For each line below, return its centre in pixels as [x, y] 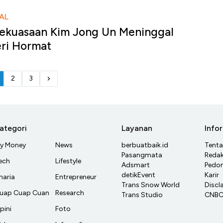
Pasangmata [142, 155]
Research [70, 193]
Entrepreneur [76, 177]
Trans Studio [142, 195]
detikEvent [138, 175]
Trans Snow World [151, 185]
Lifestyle [68, 161]
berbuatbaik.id [145, 145]
